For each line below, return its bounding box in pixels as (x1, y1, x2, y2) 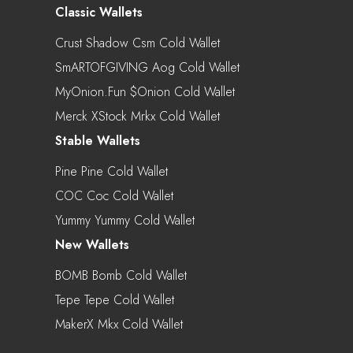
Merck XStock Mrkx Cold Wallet (55, 106, 220, 125)
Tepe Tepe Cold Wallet (55, 290, 174, 309)
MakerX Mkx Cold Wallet (55, 314, 183, 333)
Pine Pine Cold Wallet (55, 162, 168, 180)
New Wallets (55, 235, 129, 254)
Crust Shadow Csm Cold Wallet (55, 33, 220, 52)
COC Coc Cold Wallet (55, 186, 173, 205)
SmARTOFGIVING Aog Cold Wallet (55, 58, 240, 76)
